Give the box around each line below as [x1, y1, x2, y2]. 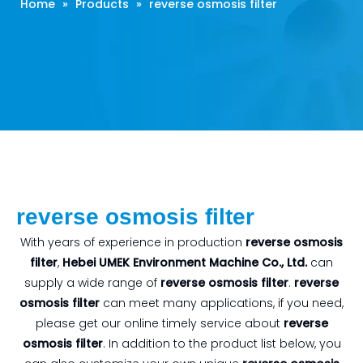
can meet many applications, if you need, [100, 295, 344, 311]
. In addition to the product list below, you [102, 335, 341, 352]
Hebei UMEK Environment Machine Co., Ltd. [62, 254, 307, 271]
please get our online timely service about [35, 315, 284, 331]
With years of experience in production [20, 234, 246, 250]
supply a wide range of [24, 275, 160, 291]
